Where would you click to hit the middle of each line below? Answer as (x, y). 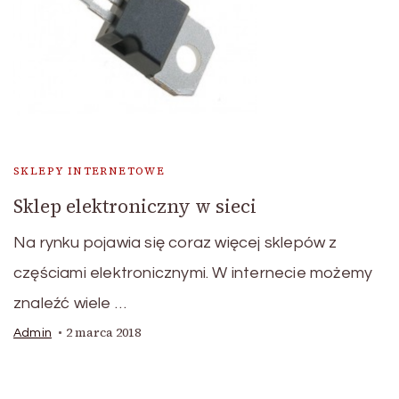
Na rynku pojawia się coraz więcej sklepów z (175, 243)
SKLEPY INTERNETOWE (90, 171)
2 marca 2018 (103, 333)
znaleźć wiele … (70, 304)
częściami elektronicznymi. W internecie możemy (193, 273)
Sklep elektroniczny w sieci (135, 207)
